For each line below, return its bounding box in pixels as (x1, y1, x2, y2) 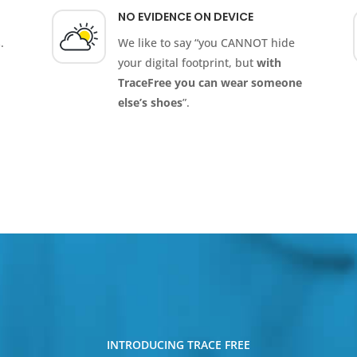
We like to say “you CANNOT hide (117, 35, 295, 51)
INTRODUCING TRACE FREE (107, 336, 250, 352)
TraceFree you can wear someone (117, 75, 302, 91)
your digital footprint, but (117, 55, 257, 71)
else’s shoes (117, 95, 182, 111)
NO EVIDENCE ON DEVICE (117, 9, 253, 25)
